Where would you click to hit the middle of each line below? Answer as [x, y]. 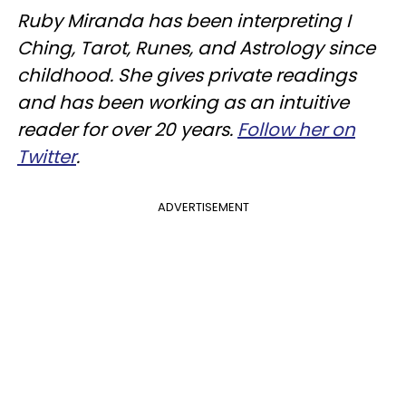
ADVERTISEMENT [203, 207]
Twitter [47, 157]
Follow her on [296, 130]
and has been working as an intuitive [183, 102]
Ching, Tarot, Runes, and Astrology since [196, 48]
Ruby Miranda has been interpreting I [184, 21]
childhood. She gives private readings [187, 75]
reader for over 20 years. [127, 130]
